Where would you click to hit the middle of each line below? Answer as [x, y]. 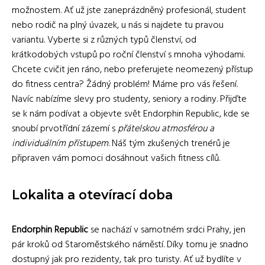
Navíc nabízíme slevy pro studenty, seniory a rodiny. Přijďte [129, 99]
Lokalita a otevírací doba [92, 194]
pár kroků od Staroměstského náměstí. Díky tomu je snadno [130, 245]
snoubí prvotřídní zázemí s [65, 129]
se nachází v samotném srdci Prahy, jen [167, 230]
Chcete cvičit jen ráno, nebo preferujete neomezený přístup [132, 70]
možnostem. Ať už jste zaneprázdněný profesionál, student [129, 10]
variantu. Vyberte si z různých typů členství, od [104, 40]
